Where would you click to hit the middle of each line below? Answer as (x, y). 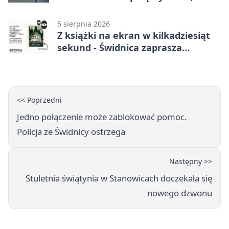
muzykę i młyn (91, 9)
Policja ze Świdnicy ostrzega (71, 132)
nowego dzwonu (180, 193)
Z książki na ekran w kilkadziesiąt (134, 36)
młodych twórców (98, 60)
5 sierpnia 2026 (84, 24)
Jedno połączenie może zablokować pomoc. (102, 117)
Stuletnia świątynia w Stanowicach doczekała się (119, 178)
